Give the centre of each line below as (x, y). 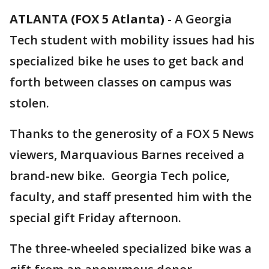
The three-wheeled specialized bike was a (131, 248)
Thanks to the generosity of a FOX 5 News (132, 134)
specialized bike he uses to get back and (127, 61)
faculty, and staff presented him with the (131, 197)
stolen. (29, 103)
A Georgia (203, 19)
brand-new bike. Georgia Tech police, (119, 176)
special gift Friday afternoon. (95, 218)
